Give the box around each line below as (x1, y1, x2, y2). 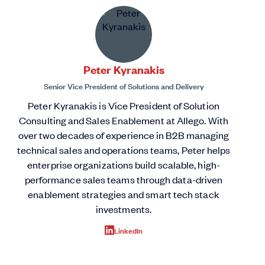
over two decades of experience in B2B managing (18, 128, 230, 141)
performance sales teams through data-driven (24, 172, 223, 186)
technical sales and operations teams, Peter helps (17, 143, 231, 156)
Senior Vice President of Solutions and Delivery (43, 79, 204, 92)
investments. (96, 202, 151, 215)
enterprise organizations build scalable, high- (27, 157, 220, 171)
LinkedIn (114, 224, 143, 236)
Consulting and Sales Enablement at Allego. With (19, 113, 228, 127)
